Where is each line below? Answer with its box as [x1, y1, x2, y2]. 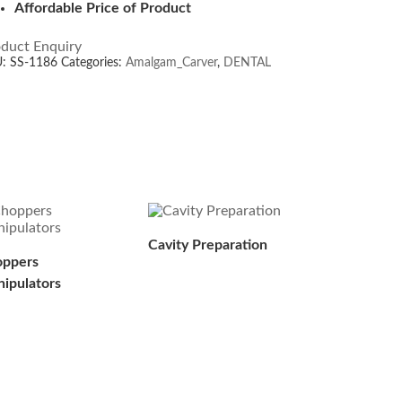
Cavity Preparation [147, 237, 267, 252]
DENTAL [223, 56, 272, 69]
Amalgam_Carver [126, 56, 218, 69]
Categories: [61, 56, 127, 69]
